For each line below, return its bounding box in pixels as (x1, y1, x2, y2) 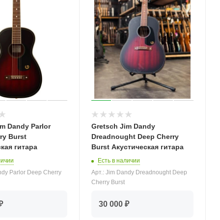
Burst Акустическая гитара (91, 143, 184, 151)
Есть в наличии (98, 157, 140, 165)
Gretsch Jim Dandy (91, 122, 156, 131)
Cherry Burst (91, 179, 125, 186)
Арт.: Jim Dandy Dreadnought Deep (91, 169, 188, 176)
